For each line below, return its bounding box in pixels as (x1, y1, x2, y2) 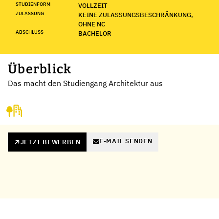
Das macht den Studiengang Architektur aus (8, 78, 163, 88)
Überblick (8, 61, 72, 77)
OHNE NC (78, 20, 105, 28)
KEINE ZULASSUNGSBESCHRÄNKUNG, (78, 10, 193, 19)
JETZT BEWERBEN (20, 137, 81, 146)
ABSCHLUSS (16, 28, 44, 35)
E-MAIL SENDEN (99, 137, 153, 146)
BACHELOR (78, 29, 111, 38)
